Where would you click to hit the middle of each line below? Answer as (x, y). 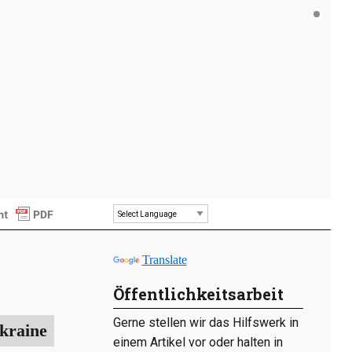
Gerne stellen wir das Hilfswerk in (205, 322)
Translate (164, 260)
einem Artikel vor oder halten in (198, 342)
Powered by (146, 240)
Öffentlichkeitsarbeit (198, 293)
